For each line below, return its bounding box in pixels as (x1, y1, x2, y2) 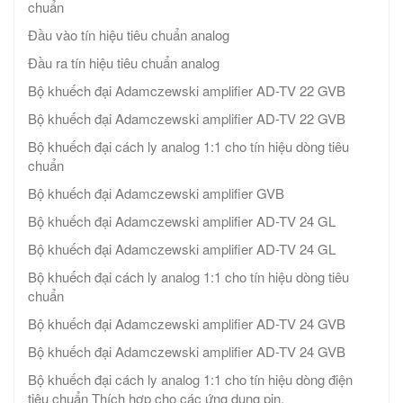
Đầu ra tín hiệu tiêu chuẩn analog (28, 53, 219, 73)
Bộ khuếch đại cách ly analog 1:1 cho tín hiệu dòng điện (28, 370, 353, 390)
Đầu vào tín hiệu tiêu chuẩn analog (28, 25, 229, 45)
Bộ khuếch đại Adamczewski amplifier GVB (28, 184, 284, 203)
